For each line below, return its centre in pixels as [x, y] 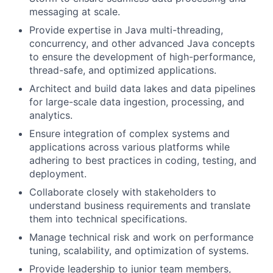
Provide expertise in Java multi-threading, [126, 30]
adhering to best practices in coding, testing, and [143, 160]
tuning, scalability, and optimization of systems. [139, 250]
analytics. [51, 115]
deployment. [58, 174]
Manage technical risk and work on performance [141, 237]
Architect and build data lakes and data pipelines [142, 88]
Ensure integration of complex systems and [129, 133]
